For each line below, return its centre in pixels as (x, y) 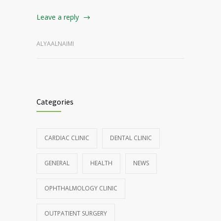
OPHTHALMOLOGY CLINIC (81, 188)
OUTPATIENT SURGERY (76, 213)
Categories (55, 101)
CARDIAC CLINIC (67, 138)
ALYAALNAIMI (55, 43)
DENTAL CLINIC (131, 138)
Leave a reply (58, 17)
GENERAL (57, 163)
